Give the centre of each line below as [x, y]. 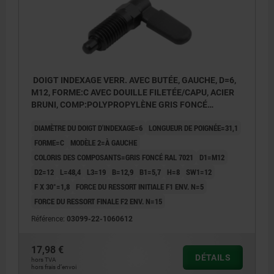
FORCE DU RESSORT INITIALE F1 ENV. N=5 [140, 186]
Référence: [49, 219]
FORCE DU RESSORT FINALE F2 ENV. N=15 [98, 201]
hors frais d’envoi [54, 267]
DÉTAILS [213, 257]
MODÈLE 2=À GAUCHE [104, 142]
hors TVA [44, 259]
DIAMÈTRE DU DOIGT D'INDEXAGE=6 [88, 128]
